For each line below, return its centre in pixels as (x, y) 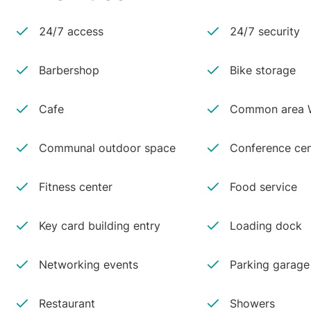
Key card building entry (100, 226)
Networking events (89, 264)
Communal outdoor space (107, 148)
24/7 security (264, 31)
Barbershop (69, 70)
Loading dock (266, 226)
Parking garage (269, 264)
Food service (263, 187)
